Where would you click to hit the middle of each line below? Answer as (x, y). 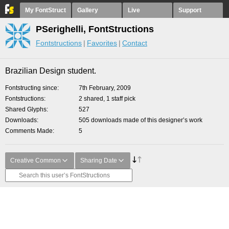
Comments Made (29, 131)
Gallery (88, 10)
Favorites (102, 43)
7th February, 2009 (105, 88)
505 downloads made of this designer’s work (141, 120)
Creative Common (36, 161)
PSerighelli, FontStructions (95, 29)
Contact (135, 43)
